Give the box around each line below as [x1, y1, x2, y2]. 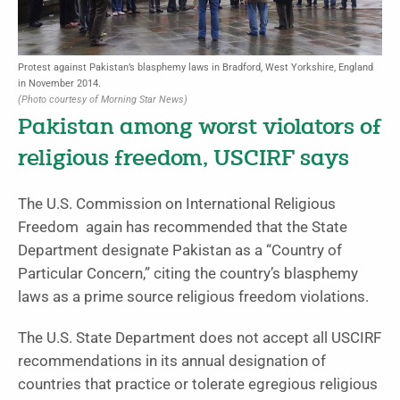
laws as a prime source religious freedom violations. [18, 288, 369, 306]
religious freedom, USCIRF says [18, 148, 349, 171]
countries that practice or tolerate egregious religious [18, 376, 378, 394]
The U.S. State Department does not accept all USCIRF [18, 329, 381, 347]
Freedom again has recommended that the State [18, 219, 347, 237]
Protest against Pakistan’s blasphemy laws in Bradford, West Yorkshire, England [18, 62, 373, 74]
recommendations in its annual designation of [18, 353, 326, 371]
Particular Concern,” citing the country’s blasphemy [18, 265, 358, 283]
